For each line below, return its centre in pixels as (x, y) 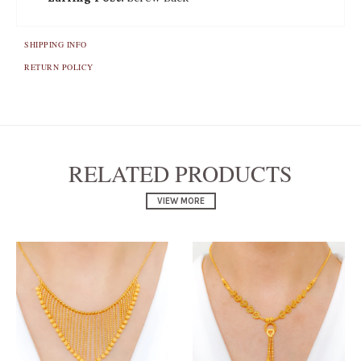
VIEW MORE (180, 201)
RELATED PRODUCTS (180, 173)
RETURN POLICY (59, 66)
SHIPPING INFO (56, 45)
